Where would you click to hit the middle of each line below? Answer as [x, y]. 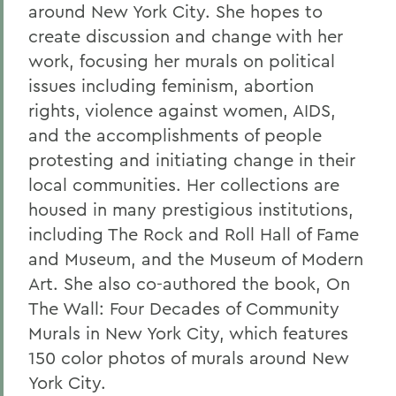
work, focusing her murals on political [182, 61]
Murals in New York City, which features [188, 333]
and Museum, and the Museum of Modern [196, 259]
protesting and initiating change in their [192, 160]
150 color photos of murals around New [189, 358]
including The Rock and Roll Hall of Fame [194, 234]
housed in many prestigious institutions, [191, 209]
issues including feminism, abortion [171, 85]
